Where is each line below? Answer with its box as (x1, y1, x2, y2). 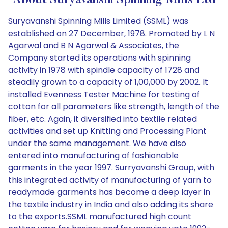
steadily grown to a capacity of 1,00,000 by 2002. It (8, 76, 208, 88)
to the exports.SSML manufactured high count (8, 211, 191, 222)
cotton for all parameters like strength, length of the (8, 101, 219, 112)
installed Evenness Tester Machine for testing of (8, 89, 200, 100)
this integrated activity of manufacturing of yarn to (8, 174, 212, 186)
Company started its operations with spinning (8, 52, 191, 64)
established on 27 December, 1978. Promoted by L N (8, 27, 215, 39)
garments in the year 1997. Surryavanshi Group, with (8, 162, 214, 174)
